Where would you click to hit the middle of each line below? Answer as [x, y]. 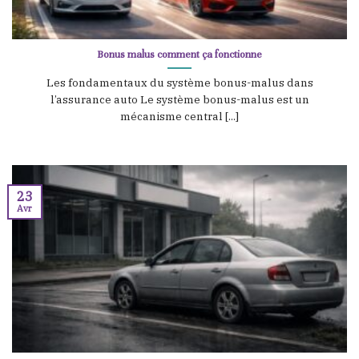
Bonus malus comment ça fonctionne [179, 54]
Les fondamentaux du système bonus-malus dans [179, 82]
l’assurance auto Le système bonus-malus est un [179, 99]
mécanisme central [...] [179, 116]
